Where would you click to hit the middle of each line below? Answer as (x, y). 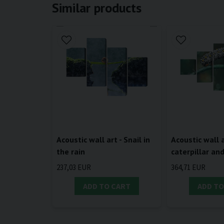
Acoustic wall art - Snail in (103, 140)
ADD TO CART (107, 186)
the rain (71, 152)
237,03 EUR (74, 167)
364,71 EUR (188, 167)
